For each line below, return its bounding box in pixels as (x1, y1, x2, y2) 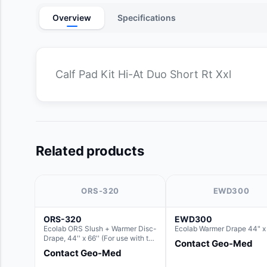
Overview (52, 13, 91, 23)
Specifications (117, 13, 176, 23)
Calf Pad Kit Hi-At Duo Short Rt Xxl (55, 68, 231, 81)
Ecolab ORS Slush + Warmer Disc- (44, 224, 157, 234)
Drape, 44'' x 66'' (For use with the (44, 234, 157, 243)
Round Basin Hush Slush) (44, 243, 127, 253)
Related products (36, 143, 144, 159)
